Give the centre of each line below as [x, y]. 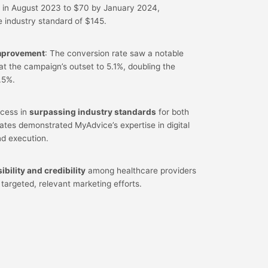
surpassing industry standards [92, 112]
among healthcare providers [141, 170]
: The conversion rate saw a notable [114, 54]
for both [172, 112]
